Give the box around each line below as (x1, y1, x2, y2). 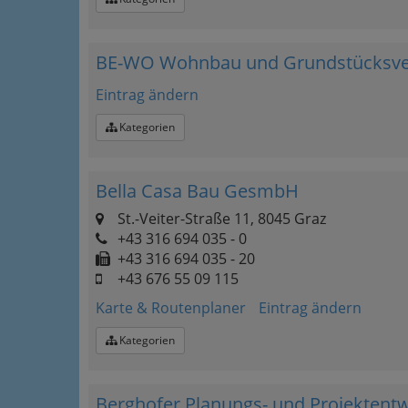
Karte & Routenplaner (96, 298, 246, 318)
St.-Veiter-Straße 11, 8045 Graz (114, 209, 326, 229)
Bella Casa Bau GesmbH (96, 178, 299, 203)
